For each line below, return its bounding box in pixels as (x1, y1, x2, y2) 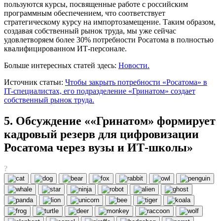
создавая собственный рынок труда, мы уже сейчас (4, 27, 176, 36)
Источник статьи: (4, 78, 65, 87)
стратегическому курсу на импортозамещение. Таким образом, (4, 18, 216, 27)
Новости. (118, 61, 149, 70)
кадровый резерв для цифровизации (4, 127, 199, 141)
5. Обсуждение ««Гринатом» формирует (4, 114, 216, 127)
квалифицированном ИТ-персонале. (4, 44, 127, 53)
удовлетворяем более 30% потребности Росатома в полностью (4, 36, 214, 44)
